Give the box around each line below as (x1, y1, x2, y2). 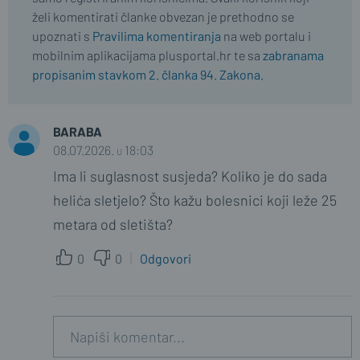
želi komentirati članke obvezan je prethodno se (32, 9, 294, 25)
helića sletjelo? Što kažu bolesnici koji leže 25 (53, 191, 337, 210)
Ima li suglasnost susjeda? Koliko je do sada (53, 167, 327, 186)
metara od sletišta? (53, 215, 173, 234)
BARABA (53, 124, 102, 140)
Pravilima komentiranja (92, 28, 221, 44)
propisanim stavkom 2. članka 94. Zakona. (32, 67, 264, 83)
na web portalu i (221, 28, 311, 44)
